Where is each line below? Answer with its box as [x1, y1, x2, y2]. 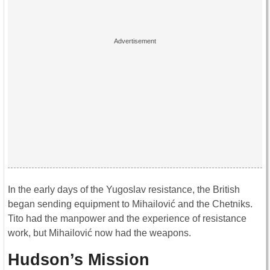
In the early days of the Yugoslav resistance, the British [8, 184, 240, 195]
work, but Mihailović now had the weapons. [8, 227, 191, 238]
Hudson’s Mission [8, 250, 149, 269]
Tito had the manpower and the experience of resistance [8, 213, 246, 224]
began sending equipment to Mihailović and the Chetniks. [8, 198, 253, 209]
